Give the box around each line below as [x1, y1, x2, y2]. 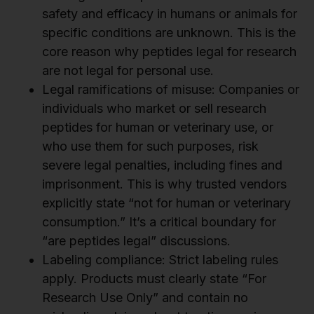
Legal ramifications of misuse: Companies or [42, 82, 299, 97]
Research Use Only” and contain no [42, 290, 248, 306]
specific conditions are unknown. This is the [42, 25, 296, 41]
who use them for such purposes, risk [42, 139, 259, 154]
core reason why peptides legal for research [42, 44, 296, 60]
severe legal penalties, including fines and [42, 158, 282, 173]
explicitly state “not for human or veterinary [42, 196, 291, 211]
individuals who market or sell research [42, 101, 266, 116]
